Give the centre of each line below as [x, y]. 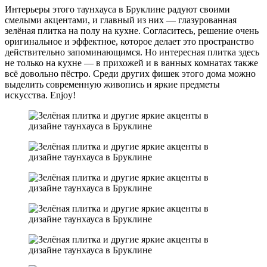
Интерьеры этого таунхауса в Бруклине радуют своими [117, 9]
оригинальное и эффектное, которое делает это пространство [129, 41]
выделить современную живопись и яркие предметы [112, 84]
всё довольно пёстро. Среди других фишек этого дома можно [130, 73]
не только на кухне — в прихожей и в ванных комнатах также [131, 63]
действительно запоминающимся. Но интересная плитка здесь [132, 52]
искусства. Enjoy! [40, 95]
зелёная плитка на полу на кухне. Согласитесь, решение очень [132, 30]
